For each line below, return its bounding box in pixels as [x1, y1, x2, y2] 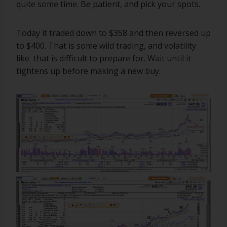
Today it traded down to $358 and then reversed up [16, 27, 211, 39]
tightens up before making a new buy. [16, 65, 161, 77]
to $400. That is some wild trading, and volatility [16, 40, 196, 51]
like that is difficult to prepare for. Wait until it [16, 53, 191, 64]
